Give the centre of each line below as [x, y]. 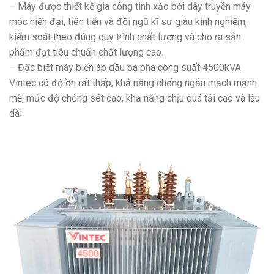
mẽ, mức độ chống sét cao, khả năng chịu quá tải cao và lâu [135, 98]
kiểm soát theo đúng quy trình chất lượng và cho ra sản [125, 37]
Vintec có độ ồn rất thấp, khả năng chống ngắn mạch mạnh [133, 83]
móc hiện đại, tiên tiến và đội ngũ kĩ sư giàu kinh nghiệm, [128, 22]
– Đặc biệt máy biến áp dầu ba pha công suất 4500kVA [125, 68]
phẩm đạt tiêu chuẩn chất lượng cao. [86, 53]
